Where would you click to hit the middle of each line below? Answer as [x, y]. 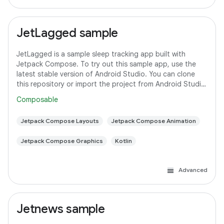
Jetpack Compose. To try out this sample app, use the [106, 64]
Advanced [193, 170]
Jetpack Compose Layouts [60, 121]
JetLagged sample [67, 33]
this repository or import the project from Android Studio [111, 84]
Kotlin [123, 141]
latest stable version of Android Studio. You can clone [106, 74]
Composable [37, 99]
